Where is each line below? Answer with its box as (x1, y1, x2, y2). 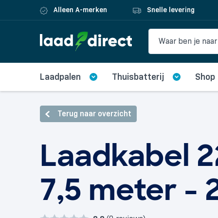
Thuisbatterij (112, 71, 164, 82)
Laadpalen (40, 71, 81, 82)
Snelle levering (145, 5, 195, 14)
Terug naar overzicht (57, 109, 131, 118)
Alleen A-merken (52, 5, 107, 14)
